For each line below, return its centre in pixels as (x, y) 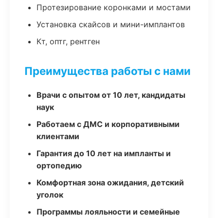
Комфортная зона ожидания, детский (110, 182)
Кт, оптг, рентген (68, 41)
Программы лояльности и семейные (108, 212)
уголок (50, 195)
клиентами (58, 136)
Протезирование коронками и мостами (114, 7)
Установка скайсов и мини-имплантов (111, 24)
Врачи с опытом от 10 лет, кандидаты (111, 95)
